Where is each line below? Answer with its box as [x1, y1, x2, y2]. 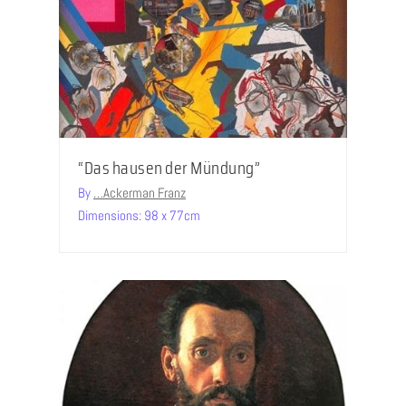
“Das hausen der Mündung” [78, 153, 260, 183]
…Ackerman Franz [93, 184, 186, 202]
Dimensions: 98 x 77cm [78, 207, 200, 225]
